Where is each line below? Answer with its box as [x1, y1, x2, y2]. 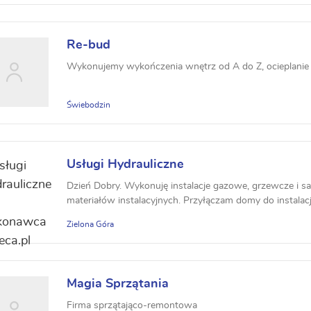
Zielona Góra [67, 220, 114, 228]
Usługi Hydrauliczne [67, 158, 184, 171]
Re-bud [67, 39, 110, 51]
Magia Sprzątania [67, 278, 169, 290]
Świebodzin [67, 101, 110, 109]
